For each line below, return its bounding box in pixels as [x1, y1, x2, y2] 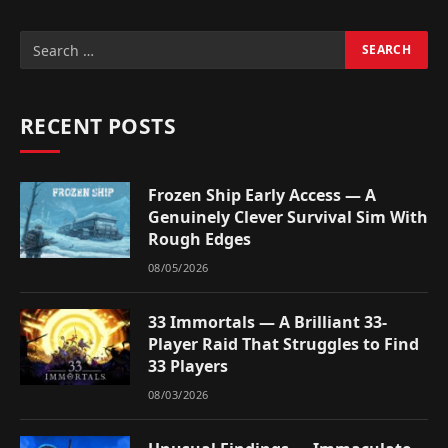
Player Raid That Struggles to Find [148, 333, 419, 355]
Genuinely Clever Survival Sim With [148, 206, 428, 228]
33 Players [148, 355, 228, 377]
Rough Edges [148, 228, 251, 250]
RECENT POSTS [20, 112, 177, 140]
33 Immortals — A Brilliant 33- [148, 311, 387, 333]
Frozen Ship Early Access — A [148, 184, 376, 206]
